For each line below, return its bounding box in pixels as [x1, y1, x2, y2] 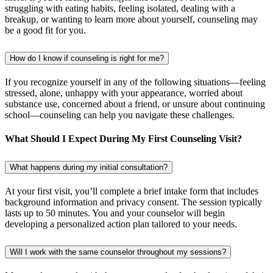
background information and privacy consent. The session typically [5, 197, 262, 208]
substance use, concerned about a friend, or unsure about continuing [5, 98, 265, 109]
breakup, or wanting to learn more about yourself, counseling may [5, 13, 258, 24]
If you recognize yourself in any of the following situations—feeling [5, 76, 266, 87]
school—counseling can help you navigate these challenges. [5, 109, 235, 120]
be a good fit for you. [5, 24, 86, 35]
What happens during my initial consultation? [10, 163, 168, 172]
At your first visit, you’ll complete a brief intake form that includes [5, 186, 258, 197]
